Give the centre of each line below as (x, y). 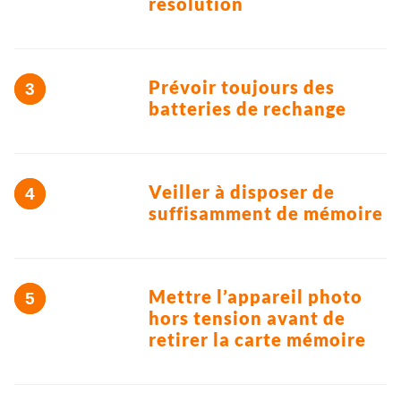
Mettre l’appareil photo (256, 297)
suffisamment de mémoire (266, 213)
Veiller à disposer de (242, 192)
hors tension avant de (247, 318)
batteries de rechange (247, 109)
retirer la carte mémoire (257, 340)
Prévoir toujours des (242, 87)
